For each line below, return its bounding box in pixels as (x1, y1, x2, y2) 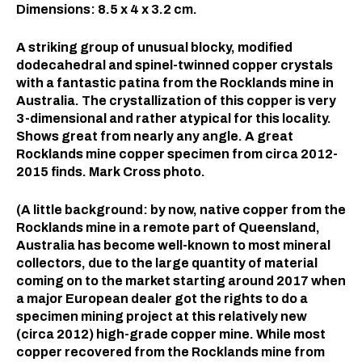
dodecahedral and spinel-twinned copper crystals (16, 58, 333, 72)
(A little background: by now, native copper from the (16, 203, 346, 217)
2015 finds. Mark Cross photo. (16, 165, 208, 179)
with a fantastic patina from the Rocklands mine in (16, 76, 334, 90)
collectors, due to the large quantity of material (16, 256, 318, 270)
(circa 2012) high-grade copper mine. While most (16, 327, 326, 341)
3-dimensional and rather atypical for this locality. (16, 112, 331, 125)
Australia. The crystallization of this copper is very (16, 94, 336, 107)
